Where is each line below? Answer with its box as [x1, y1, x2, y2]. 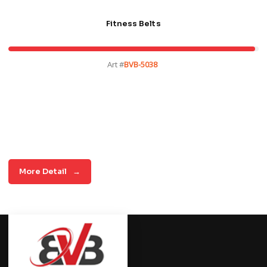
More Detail [19, 166, 67, 176]
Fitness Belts [106, 18, 161, 29]
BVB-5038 [124, 58, 157, 70]
